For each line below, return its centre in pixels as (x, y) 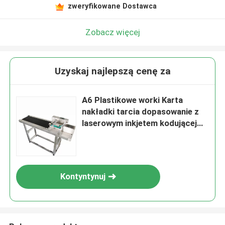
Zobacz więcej (113, 32)
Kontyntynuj (83, 177)
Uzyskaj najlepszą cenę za (113, 71)
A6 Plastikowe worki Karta (133, 100)
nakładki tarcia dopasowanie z (141, 112)
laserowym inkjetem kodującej (140, 123)
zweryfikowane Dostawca (112, 6)
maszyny (99, 135)
